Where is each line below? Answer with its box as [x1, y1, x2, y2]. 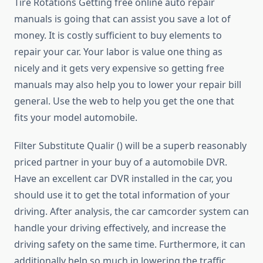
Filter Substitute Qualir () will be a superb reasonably [14, 139, 247, 153]
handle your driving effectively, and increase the [14, 221, 226, 235]
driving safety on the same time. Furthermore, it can [14, 238, 245, 251]
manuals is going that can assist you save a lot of [14, 12, 231, 26]
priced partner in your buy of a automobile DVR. [14, 156, 227, 169]
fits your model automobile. [14, 111, 137, 124]
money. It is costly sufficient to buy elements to [14, 29, 222, 42]
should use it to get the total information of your [14, 188, 230, 202]
